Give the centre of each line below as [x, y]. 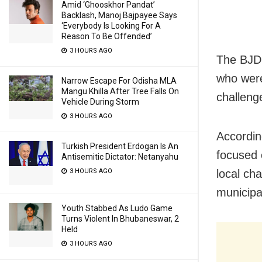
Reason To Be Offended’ [107, 36]
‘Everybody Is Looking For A [111, 26]
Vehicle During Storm [100, 102]
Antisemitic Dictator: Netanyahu [120, 157]
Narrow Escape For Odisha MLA [119, 81]
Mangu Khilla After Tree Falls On [120, 91]
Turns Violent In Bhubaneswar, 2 [120, 219]
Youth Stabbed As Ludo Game [117, 208]
